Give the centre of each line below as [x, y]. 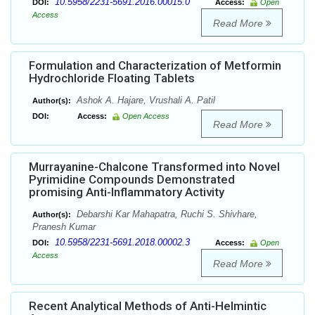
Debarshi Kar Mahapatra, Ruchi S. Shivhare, [166, 214]
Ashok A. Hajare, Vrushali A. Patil [144, 101]
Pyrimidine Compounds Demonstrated [132, 180]
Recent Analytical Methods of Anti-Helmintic [148, 306]
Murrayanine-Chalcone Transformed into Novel [154, 167]
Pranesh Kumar [64, 227]
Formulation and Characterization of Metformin [155, 66]
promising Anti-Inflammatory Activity [127, 192]
